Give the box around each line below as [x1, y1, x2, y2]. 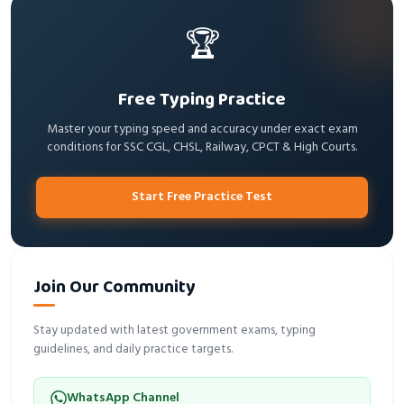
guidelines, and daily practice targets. [33, 338, 233, 360]
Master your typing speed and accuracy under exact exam [46, 118, 358, 140]
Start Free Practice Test [132, 186, 272, 207]
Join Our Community [33, 272, 195, 301]
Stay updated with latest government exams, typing [33, 319, 316, 341]
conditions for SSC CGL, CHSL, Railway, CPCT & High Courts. [47, 136, 357, 158]
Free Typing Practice [118, 84, 286, 114]
